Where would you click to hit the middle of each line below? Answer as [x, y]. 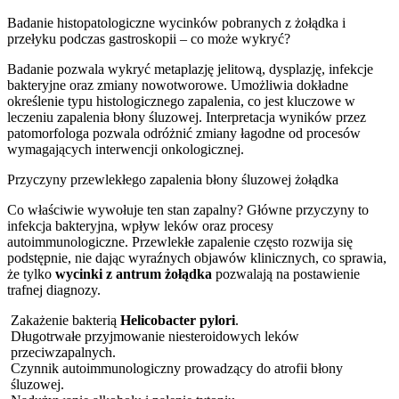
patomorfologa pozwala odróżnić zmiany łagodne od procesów [184, 133]
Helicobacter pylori [178, 320]
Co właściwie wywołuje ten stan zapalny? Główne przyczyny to [188, 209]
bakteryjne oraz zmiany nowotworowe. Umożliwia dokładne [178, 85]
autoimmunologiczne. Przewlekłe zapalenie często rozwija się [180, 241]
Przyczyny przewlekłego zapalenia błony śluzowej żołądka [173, 179]
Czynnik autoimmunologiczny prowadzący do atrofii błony [177, 368]
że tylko [31, 273]
